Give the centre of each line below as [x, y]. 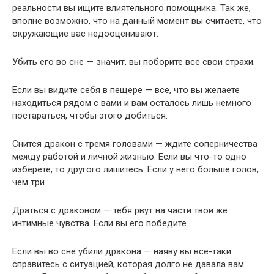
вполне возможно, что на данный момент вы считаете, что [137, 20]
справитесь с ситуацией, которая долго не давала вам [128, 264]
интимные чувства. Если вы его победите [99, 223]
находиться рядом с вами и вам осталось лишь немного [132, 102]
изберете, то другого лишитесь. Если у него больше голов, [135, 169]
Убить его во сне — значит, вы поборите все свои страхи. [134, 61]
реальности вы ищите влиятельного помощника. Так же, [131, 8]
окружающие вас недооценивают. [85, 33]
